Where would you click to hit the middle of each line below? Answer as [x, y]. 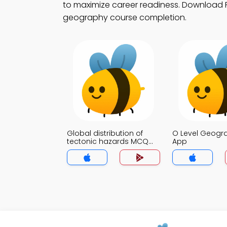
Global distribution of [105, 133]
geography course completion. [125, 17]
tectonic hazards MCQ [108, 141]
